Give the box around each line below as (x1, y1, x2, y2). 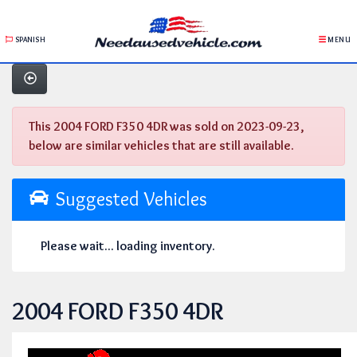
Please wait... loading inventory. (41, 238, 215, 253)
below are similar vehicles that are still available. (29, 138, 294, 153)
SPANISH (13, 35, 45, 44)
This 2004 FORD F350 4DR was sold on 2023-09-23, (29, 119, 304, 134)
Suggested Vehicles (49, 187, 207, 210)
